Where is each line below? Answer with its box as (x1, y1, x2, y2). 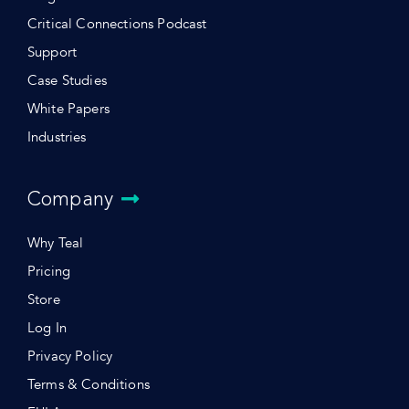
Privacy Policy (26, 347, 113, 367)
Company (26, 186, 114, 212)
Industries (26, 128, 87, 148)
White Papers (26, 100, 110, 120)
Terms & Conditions (26, 375, 150, 395)
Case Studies (26, 71, 107, 91)
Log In (26, 319, 67, 339)
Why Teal (26, 234, 84, 254)
